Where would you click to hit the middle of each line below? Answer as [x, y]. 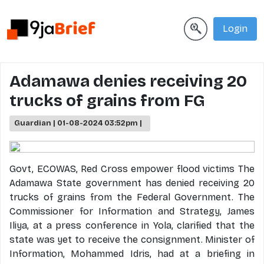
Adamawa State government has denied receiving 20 [132, 183]
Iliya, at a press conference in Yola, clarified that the [132, 225]
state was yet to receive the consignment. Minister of [132, 240]
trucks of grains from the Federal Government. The [132, 197]
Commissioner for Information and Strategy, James [132, 211]
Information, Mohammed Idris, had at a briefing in [132, 254]
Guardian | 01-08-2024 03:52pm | [78, 123]
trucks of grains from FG [107, 101]
